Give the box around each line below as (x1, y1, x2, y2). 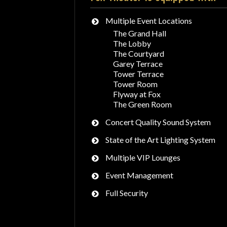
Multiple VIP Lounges (105, 153, 180, 162)
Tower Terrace (113, 69, 164, 79)
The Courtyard (113, 49, 164, 58)
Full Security (105, 188, 148, 198)
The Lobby (113, 39, 151, 48)
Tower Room (113, 79, 158, 89)
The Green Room (113, 99, 172, 109)
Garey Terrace (113, 59, 163, 68)
